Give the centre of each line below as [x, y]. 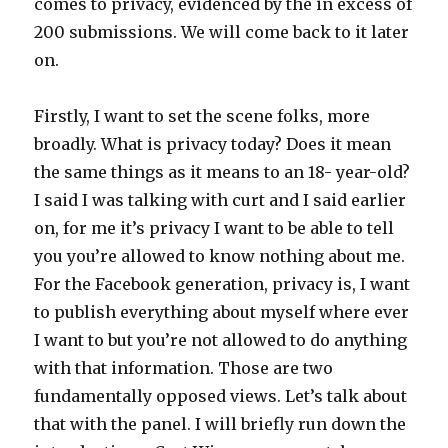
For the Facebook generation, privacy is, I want [222, 284]
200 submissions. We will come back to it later [222, 32]
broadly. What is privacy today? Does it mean [213, 144]
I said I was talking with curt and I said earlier [220, 200]
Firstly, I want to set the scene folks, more [202, 116]
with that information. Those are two [184, 368]
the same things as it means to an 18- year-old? [222, 172]
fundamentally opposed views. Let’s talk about [221, 396]
